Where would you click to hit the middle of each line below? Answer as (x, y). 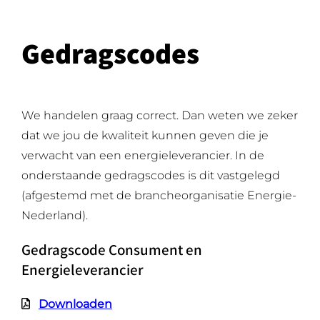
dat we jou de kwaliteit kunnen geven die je (145, 135)
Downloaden (75, 304)
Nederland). (54, 215)
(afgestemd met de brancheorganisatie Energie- (159, 195)
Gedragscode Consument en (111, 250)
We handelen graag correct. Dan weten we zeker (159, 115)
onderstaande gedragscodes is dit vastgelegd (150, 175)
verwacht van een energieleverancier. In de (142, 155)
